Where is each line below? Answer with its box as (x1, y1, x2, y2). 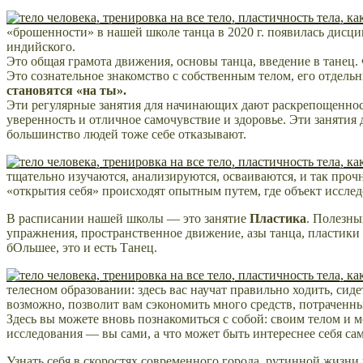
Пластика (250, 211, 306, 225)
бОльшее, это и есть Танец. (6, 240, 157, 254)
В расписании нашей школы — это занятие (6, 211, 250, 225)
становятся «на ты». (6, 83, 126, 97)
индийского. (6, 39, 75, 53)
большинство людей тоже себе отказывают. (6, 126, 246, 141)
